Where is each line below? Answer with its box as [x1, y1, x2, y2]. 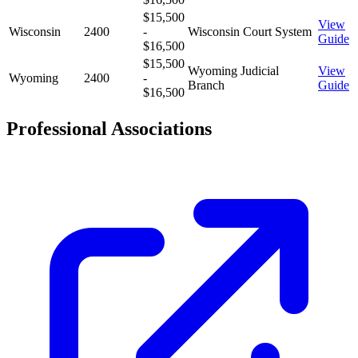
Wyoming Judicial [188, 63, 279, 78]
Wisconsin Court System [188, 24, 312, 38]
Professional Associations [6, 117, 212, 139]
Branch [188, 78, 225, 92]
